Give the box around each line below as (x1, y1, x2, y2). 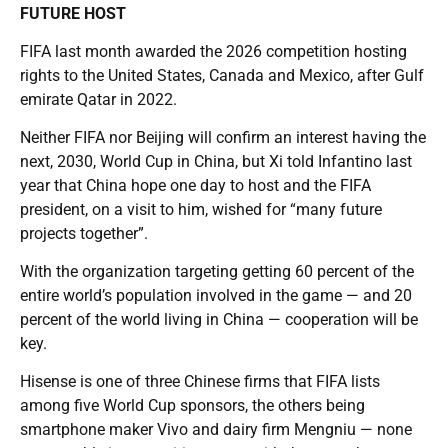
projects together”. (20, 223, 148, 243)
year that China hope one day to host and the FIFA (20, 175, 371, 195)
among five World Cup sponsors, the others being (20, 395, 365, 415)
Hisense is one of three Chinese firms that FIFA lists (20, 371, 380, 391)
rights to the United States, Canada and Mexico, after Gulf (20, 65, 424, 85)
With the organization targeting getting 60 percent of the (20, 261, 414, 281)
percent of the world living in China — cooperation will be (20, 309, 418, 329)
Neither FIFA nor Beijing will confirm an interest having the (20, 127, 426, 147)
